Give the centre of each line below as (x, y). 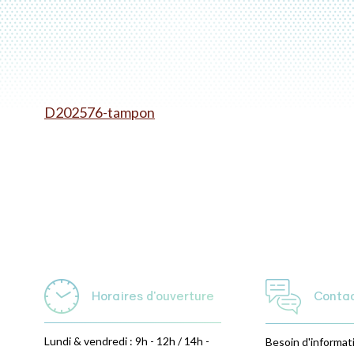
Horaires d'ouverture (153, 296)
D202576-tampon (100, 112)
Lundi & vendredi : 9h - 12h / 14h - (127, 341)
